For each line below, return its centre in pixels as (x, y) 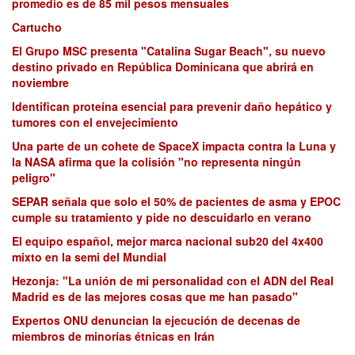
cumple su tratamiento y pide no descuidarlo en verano (162, 218)
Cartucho (37, 27)
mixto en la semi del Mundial (89, 257)
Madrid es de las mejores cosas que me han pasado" (155, 297)
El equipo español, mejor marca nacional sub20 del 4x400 (168, 241)
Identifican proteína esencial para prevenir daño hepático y (172, 107)
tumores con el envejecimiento (95, 122)
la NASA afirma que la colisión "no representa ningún (157, 162)
